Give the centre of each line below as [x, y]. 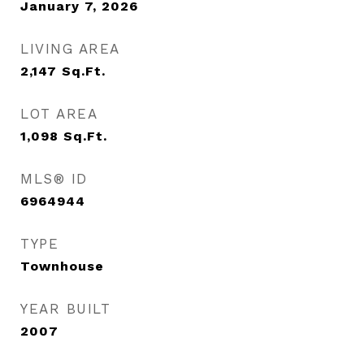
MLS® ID [54, 179]
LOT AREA [59, 114]
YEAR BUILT [65, 309]
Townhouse [62, 266]
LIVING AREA [70, 49]
